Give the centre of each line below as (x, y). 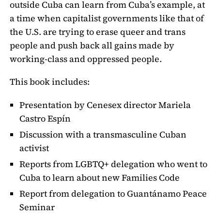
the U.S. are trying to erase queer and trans (98, 31)
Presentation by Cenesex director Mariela (105, 105)
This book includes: (50, 82)
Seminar (37, 207)
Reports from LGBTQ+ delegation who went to (113, 164)
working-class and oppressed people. (86, 59)
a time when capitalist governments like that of (107, 18)
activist (34, 148)
